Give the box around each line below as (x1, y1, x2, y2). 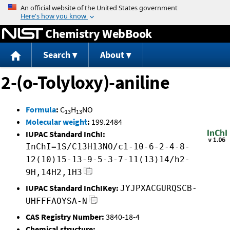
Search (43, 49, 70, 61)
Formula (26, 104, 56, 115)
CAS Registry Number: (26, 212, 104, 222)
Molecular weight (26, 117, 87, 127)
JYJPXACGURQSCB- (120, 183, 197, 194)
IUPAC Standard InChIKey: (26, 183, 119, 194)
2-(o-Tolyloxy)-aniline (1, 71, 169, 94)
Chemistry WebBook (45, 25, 152, 42)
